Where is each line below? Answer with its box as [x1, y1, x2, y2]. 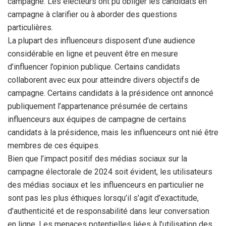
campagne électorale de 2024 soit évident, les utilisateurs [8, 167, 212, 177]
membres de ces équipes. [8, 141, 100, 150]
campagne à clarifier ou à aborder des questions [8, 10, 177, 19]
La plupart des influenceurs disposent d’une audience [8, 36, 195, 45]
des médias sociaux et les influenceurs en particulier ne [8, 180, 204, 190]
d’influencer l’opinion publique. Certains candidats [8, 62, 180, 72]
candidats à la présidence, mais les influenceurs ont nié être [8, 128, 218, 137]
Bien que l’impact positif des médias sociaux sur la [8, 154, 187, 163]
